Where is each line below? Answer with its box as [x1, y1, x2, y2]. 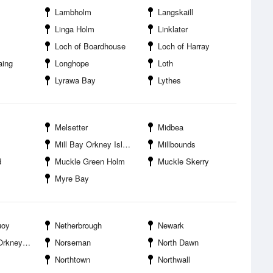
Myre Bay [55, 172, 89, 184]
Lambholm [55, 6, 91, 18]
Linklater [158, 23, 188, 35]
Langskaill [158, 6, 193, 18]
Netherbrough [55, 219, 102, 231]
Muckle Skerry [158, 155, 209, 167]
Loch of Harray [158, 40, 210, 52]
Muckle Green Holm [55, 155, 125, 167]
